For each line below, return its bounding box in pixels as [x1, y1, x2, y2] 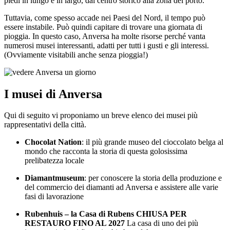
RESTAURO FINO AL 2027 [25, 219, 127, 228]
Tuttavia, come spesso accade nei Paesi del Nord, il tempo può [4, 13, 205, 22]
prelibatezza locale [25, 156, 84, 165]
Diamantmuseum [25, 174, 84, 183]
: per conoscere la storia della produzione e [84, 174, 222, 183]
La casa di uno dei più [127, 219, 198, 228]
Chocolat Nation [25, 138, 82, 147]
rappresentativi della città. [4, 120, 86, 129]
